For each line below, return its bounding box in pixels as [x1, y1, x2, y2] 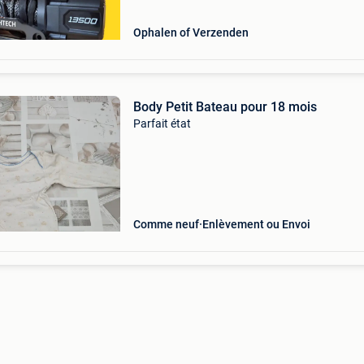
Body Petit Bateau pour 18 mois [132, 99, 317, 115]
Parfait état [132, 117, 191, 130]
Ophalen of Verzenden [132, 26, 249, 39]
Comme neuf [132, 218, 199, 231]
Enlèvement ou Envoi [201, 218, 310, 231]
